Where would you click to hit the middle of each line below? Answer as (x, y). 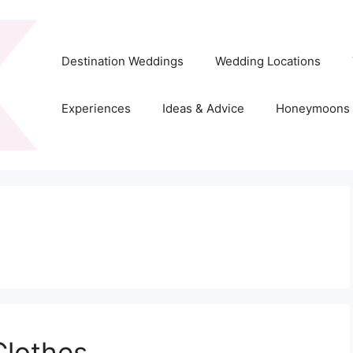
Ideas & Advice (203, 109)
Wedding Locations (268, 61)
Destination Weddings (122, 61)
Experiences (96, 109)
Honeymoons (312, 109)
